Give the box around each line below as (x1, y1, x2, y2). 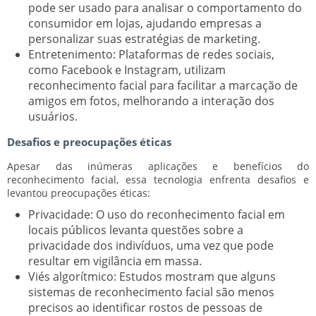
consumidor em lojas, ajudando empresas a (28, 15, 262, 31)
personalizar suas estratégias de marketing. (28, 30, 260, 47)
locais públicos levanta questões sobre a (28, 221, 243, 238)
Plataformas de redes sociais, (116, 46, 274, 62)
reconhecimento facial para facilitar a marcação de (28, 77, 298, 93)
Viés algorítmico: (28, 268, 116, 284)
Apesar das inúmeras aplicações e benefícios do (7, 159, 309, 173)
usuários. (28, 108, 78, 124)
